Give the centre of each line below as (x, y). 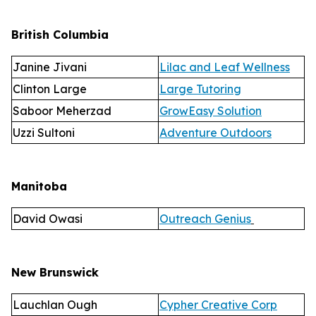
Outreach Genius (205, 219)
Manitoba (39, 186)
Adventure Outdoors (215, 133)
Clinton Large (51, 89)
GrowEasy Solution (211, 111)
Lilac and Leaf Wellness (225, 67)
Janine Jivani (51, 67)
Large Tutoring (200, 89)
